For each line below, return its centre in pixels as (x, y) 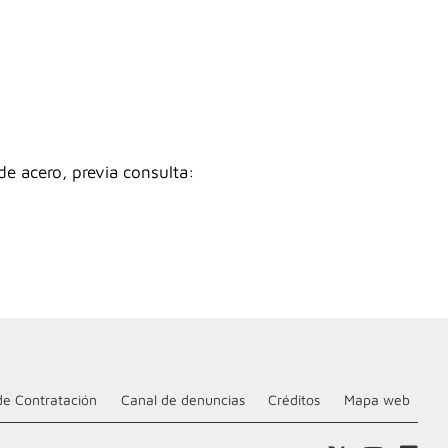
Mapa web (376, 400)
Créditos (294, 400)
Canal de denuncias (182, 400)
